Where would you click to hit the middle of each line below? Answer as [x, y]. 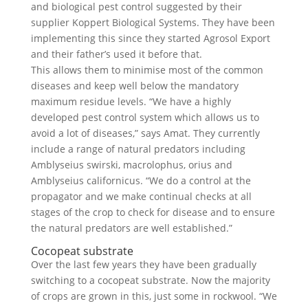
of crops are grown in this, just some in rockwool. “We [154, 296]
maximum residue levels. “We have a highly [131, 101]
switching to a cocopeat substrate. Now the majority [150, 280]
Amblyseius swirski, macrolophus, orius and [131, 165]
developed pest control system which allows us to [145, 117]
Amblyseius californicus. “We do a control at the [141, 180]
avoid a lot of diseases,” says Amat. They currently [145, 133]
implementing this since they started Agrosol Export [150, 38]
